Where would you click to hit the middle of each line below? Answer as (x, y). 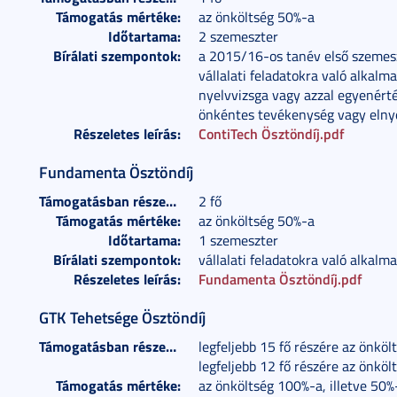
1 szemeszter (238, 240)
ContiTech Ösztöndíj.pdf (272, 133)
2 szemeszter (238, 36)
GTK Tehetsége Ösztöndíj (122, 317)
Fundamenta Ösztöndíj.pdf (280, 279)
